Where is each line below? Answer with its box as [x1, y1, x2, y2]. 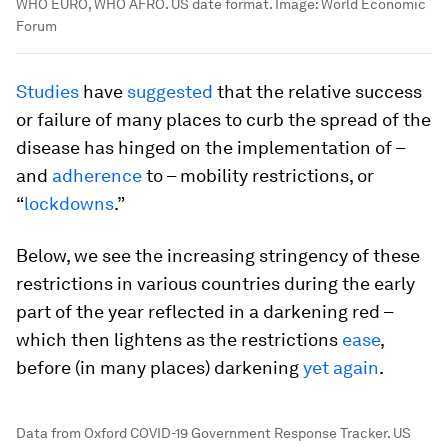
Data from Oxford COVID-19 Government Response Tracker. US [16, 425, 411, 442]
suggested [127, 81, 213, 103]
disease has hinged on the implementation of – [16, 137, 405, 159]
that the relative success [213, 81, 422, 103]
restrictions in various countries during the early [16, 273, 415, 295]
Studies [16, 81, 79, 103]
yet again [303, 357, 379, 379]
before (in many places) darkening [16, 357, 303, 379]
